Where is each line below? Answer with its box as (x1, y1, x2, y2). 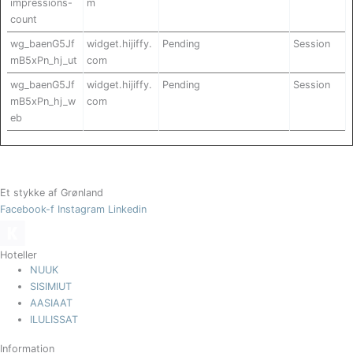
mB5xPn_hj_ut (10, 54, 77, 67)
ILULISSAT (30, 314, 79, 326)
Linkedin (108, 203, 147, 216)
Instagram (58, 203, 105, 216)
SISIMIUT (30, 281, 72, 293)
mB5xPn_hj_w (10, 95, 76, 108)
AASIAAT (30, 297, 73, 310)
